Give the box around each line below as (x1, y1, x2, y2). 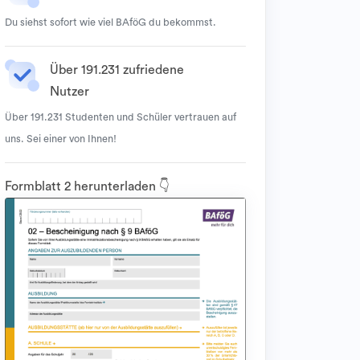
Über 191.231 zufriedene (50, 63, 184, 76)
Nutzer (50, 85, 89, 98)
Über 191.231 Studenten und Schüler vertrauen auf (5, 112, 236, 122)
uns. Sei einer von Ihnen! (5, 134, 117, 144)
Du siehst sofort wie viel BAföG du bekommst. (5, 18, 216, 27)
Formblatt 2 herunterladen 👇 (5, 180, 170, 193)
